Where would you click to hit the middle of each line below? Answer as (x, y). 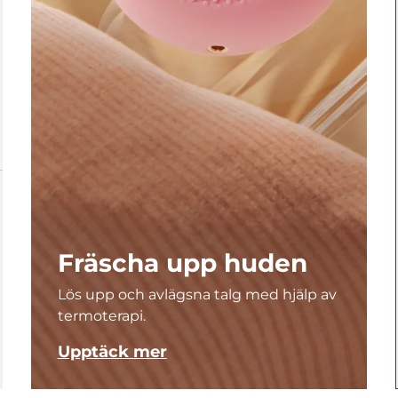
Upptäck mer (112, 352)
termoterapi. (101, 316)
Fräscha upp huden (182, 263)
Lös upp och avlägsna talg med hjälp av (197, 295)
